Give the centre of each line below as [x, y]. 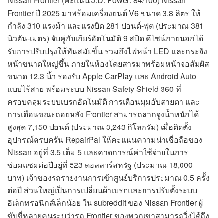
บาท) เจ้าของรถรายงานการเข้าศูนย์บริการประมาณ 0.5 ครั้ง [109, 177]
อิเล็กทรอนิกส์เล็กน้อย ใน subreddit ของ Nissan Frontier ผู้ [105, 202]
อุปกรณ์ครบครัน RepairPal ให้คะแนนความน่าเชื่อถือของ [105, 139]
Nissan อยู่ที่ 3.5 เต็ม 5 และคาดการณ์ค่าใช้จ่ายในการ [98, 152]
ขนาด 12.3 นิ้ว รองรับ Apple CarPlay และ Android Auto [102, 76]
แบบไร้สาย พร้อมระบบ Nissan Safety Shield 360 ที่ [94, 89]
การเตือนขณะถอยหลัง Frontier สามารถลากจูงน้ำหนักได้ [103, 114]
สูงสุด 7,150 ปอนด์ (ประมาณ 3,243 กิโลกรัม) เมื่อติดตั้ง [100, 127]
